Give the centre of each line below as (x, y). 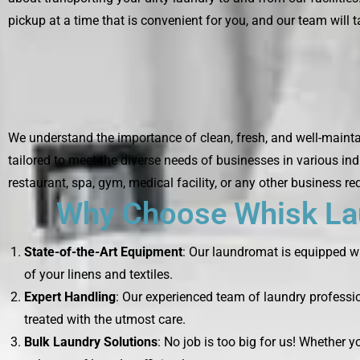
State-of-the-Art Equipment (103, 252)
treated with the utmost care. (105, 320)
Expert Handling (70, 297)
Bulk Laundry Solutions (91, 342)
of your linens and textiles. (98, 275)
